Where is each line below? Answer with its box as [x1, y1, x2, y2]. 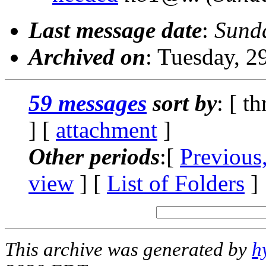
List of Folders [107, 170, 245, 196]
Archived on [28, 43, 145, 69]
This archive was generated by [5, 238, 252, 260]
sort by [147, 90, 217, 116]
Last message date [28, 17, 202, 43]
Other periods [28, 143, 160, 169]
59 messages [28, 90, 147, 116]
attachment [56, 116, 157, 142]
